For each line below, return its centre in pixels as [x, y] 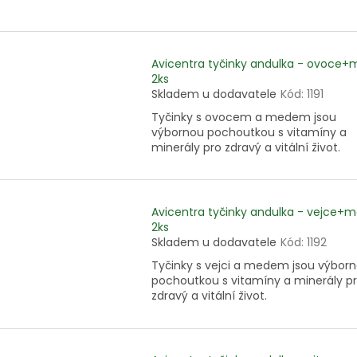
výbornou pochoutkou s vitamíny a [249, 132]
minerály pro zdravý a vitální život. [246, 147]
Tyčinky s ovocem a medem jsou [244, 117]
